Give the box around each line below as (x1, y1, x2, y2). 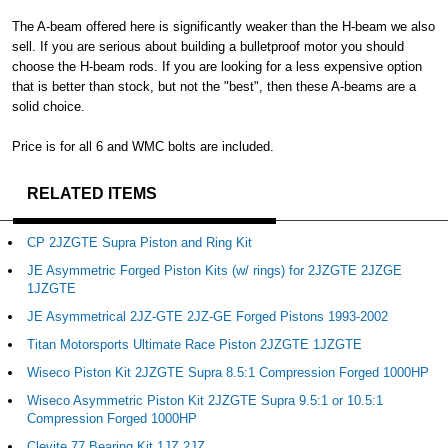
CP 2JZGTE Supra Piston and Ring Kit (27, 234, 252, 250)
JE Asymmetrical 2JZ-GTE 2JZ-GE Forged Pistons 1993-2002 (27, 308, 388, 324)
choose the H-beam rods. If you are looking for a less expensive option (12, 58, 422, 74)
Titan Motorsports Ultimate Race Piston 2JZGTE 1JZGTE (27, 336, 362, 352)
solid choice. (12, 98, 85, 114)
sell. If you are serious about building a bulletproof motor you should (12, 38, 404, 54)
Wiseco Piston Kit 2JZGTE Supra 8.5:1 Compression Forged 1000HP (27, 364, 429, 380)
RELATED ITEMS (27, 184, 157, 202)
